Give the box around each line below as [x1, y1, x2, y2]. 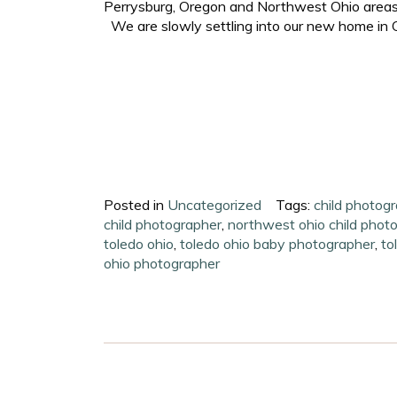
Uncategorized [167, 196, 262, 214]
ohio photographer [104, 254, 221, 273]
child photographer [104, 215, 222, 234]
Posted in [104, 196, 168, 214]
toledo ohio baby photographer [180, 235, 376, 253]
